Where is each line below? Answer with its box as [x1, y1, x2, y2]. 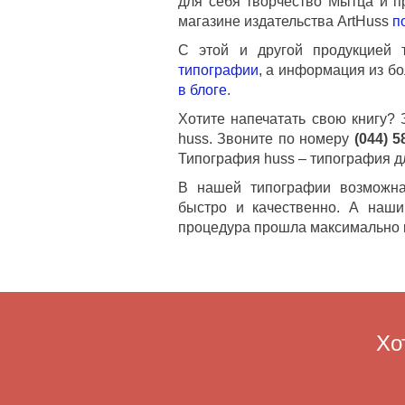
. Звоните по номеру [209, 130, 354, 146]
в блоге [178, 81, 227, 98]
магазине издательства [178, 13, 337, 29]
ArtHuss [337, 13, 389, 29]
